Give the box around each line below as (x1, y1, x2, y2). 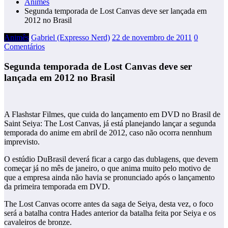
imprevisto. (4, 137, 40, 147)
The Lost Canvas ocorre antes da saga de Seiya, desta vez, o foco (4, 199, 213, 209)
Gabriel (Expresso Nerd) (31, 33, 110, 42)
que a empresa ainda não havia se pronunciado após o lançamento (4, 173, 215, 182)
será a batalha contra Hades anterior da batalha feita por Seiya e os (4, 209, 216, 218)
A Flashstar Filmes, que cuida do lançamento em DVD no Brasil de (4, 110, 220, 119)
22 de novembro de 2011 (112, 33, 192, 42)
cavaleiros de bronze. (4, 218, 72, 227)
